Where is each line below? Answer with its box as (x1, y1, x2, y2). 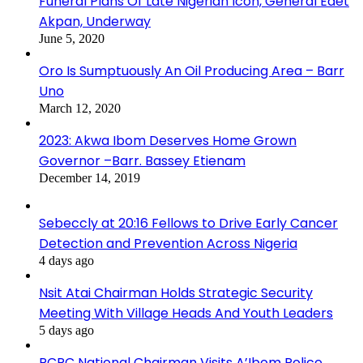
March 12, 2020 (39, 100, 121, 115)
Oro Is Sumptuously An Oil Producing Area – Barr (39, 61, 344, 80)
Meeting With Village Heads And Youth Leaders (39, 303, 333, 322)
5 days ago (39, 322, 94, 337)
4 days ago (39, 253, 94, 267)
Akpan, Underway (39, 11, 151, 31)
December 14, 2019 (39, 170, 140, 185)
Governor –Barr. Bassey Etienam (39, 151, 246, 170)
